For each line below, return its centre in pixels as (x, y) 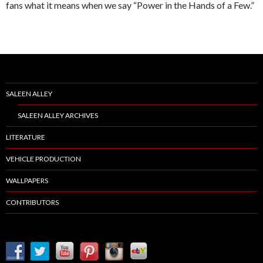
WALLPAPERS (27, 181)
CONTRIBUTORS (32, 203)
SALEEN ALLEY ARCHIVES (58, 116)
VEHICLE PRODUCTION (43, 159)
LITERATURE (26, 137)
